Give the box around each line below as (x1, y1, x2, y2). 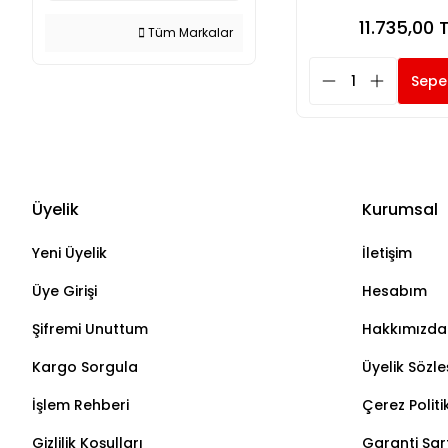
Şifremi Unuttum (32, 319, 148, 339)
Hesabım (362, 281, 427, 301)
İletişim (362, 243, 412, 263)
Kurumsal (362, 198, 438, 221)
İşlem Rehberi (32, 395, 129, 415)
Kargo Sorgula (32, 357, 138, 377)
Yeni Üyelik (32, 243, 107, 263)
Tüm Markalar (145, 24, 233, 41)
